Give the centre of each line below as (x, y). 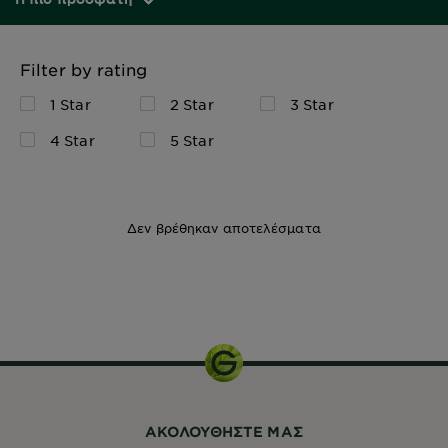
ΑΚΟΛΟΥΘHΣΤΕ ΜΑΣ (224, 432)
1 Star (70, 104)
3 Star (312, 104)
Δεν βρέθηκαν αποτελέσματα (224, 228)
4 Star (72, 140)
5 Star (192, 140)
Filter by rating (84, 69)
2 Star (192, 104)
